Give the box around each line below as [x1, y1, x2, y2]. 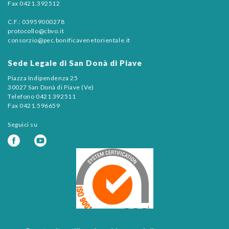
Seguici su [8, 120, 38, 128]
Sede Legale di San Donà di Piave [8, 58, 142, 67]
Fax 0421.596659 [8, 101, 60, 109]
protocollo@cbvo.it [8, 27, 64, 35]
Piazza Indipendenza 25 [8, 74, 78, 82]
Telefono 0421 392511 [8, 92, 76, 100]
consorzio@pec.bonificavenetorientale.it [8, 36, 130, 44]
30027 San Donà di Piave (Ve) [8, 83, 94, 91]
